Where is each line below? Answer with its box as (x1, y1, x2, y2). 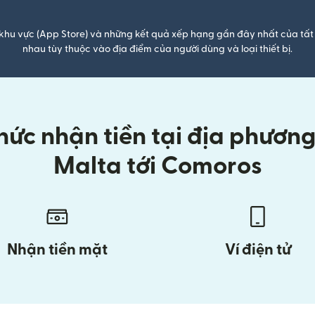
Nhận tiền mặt (7, 242, 108, 257)
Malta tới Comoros (53, 154, 262, 179)
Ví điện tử (224, 242, 291, 257)
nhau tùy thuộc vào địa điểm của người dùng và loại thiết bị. (22, 44, 292, 54)
